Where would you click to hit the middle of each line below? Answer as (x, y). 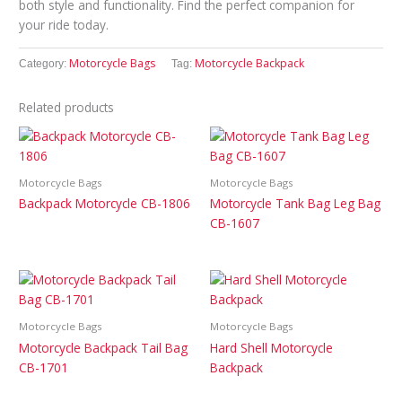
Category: (44, 63)
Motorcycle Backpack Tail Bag (104, 348)
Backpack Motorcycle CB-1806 (105, 204)
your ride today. (64, 24)
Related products (67, 108)
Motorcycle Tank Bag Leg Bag (295, 204)
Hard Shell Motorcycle (271, 348)
